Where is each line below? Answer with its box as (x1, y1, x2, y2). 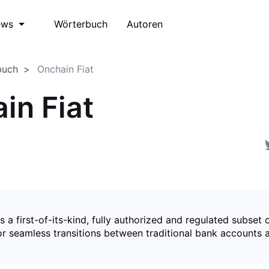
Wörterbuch (54, 17, 107, 30)
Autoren (127, 17, 163, 30)
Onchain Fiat (37, 63, 94, 75)
